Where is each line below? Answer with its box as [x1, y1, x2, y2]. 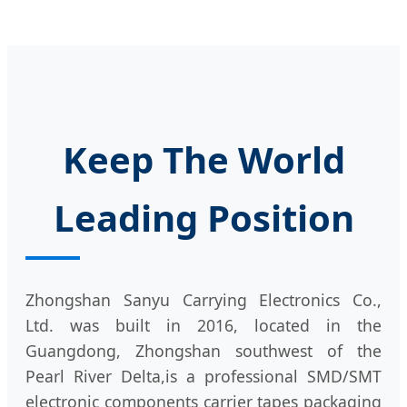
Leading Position [53, 192, 354, 243]
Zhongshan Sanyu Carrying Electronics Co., [25, 288, 382, 311]
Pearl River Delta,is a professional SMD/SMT [25, 364, 382, 387]
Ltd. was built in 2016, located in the [25, 313, 382, 336]
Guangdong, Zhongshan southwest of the [25, 339, 382, 362]
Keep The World [62, 134, 345, 184]
